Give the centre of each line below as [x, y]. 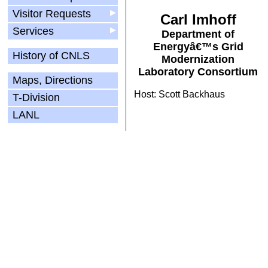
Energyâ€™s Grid [198, 47]
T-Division [36, 98]
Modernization [198, 59]
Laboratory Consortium [198, 72]
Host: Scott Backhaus [179, 94]
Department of [198, 34]
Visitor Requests [52, 14]
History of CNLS [51, 56]
